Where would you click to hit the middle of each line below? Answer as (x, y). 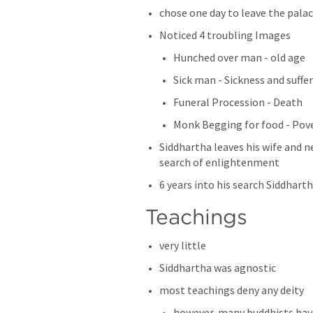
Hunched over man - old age (239, 57)
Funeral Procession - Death (238, 102)
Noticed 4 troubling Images (225, 35)
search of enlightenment (220, 162)
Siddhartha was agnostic (218, 268)
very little (183, 245)
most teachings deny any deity (232, 290)
